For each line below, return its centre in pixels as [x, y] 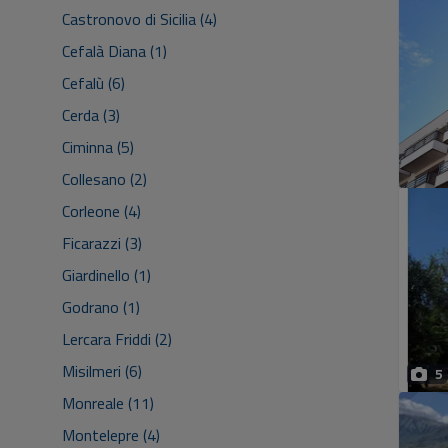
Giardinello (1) [106, 275]
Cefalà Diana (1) [114, 51]
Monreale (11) [108, 403]
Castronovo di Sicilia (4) [139, 19]
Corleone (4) [101, 211]
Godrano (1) [101, 307]
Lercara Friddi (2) [117, 339]
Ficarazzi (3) [102, 243]
